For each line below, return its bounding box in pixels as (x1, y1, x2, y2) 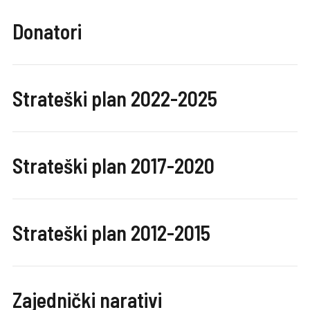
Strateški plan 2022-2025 (12, 85, 217, 111)
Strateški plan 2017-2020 (12, 152, 215, 178)
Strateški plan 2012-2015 (12, 219, 210, 245)
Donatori (12, 18, 82, 44)
